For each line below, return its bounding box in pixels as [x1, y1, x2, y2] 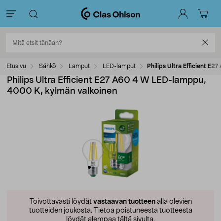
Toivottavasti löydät [29, 198, 93, 205]
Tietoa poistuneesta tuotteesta [92, 207, 192, 214]
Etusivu [6, 63, 26, 69]
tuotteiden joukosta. [29, 207, 92, 214]
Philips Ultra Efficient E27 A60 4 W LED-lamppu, [7, 76, 206, 85]
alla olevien [155, 198, 192, 205]
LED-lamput [103, 63, 136, 69]
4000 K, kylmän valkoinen [7, 87, 117, 96]
